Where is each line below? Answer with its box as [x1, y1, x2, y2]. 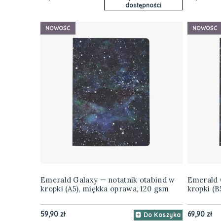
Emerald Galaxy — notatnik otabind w [40, 175, 175, 185]
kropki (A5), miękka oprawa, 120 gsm [40, 184, 169, 194]
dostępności [125, 1, 161, 9]
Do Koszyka [143, 211, 181, 219]
